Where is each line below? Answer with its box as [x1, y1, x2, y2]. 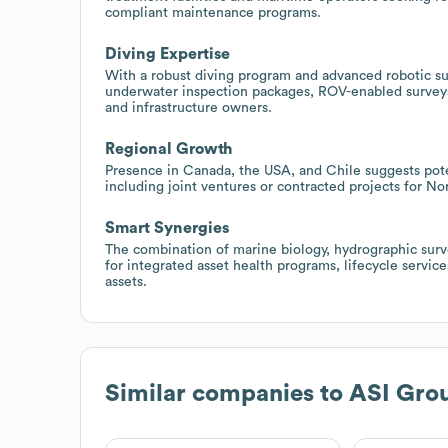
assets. [105, 274, 147, 289]
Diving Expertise [105, 45, 230, 62]
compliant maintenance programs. [105, 5, 321, 20]
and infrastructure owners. [105, 100, 272, 115]
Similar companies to [105, 381, 349, 406]
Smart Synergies [105, 219, 229, 236]
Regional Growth [105, 140, 233, 157]
